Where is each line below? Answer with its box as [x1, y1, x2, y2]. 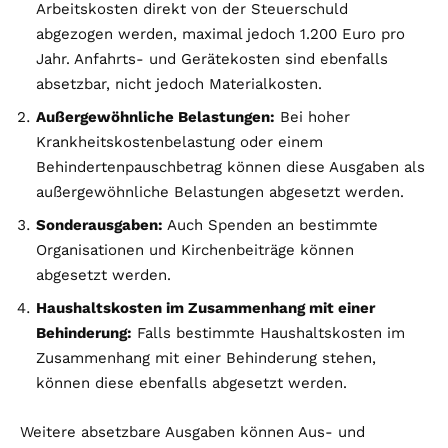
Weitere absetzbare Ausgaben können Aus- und [20, 423, 365, 442]
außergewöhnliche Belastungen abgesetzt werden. [36, 183, 404, 202]
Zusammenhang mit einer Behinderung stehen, [36, 349, 376, 368]
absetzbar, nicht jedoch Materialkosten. [36, 75, 322, 94]
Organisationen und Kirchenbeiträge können [36, 241, 354, 260]
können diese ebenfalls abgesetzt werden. [36, 374, 347, 393]
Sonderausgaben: [36, 216, 163, 235]
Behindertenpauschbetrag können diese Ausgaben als [36, 158, 425, 177]
